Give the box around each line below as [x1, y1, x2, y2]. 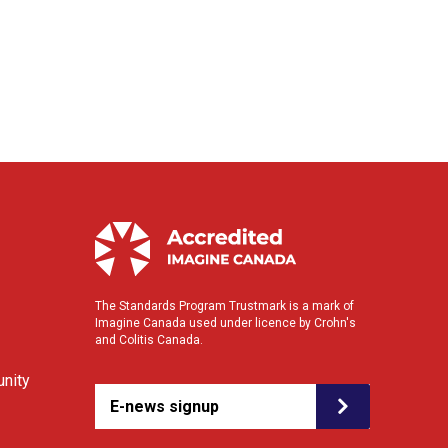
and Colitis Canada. [95, 333, 204, 347]
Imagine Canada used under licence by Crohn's [95, 316, 357, 330]
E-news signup [110, 397, 220, 416]
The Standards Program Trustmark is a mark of [95, 299, 355, 313]
